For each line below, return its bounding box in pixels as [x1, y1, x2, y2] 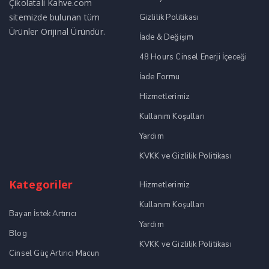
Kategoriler [9, 177, 73, 192]
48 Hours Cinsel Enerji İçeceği [139, 52, 247, 63]
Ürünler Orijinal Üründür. [9, 26, 105, 38]
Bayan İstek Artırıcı [9, 208, 76, 220]
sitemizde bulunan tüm [9, 11, 100, 23]
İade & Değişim [139, 32, 194, 43]
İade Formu [139, 71, 180, 83]
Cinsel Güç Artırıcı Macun [9, 248, 99, 259]
